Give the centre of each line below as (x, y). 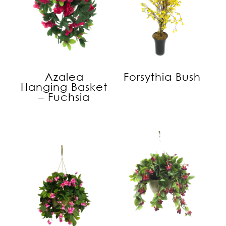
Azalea (64, 76)
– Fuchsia (64, 97)
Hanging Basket (64, 87)
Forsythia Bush (162, 76)
